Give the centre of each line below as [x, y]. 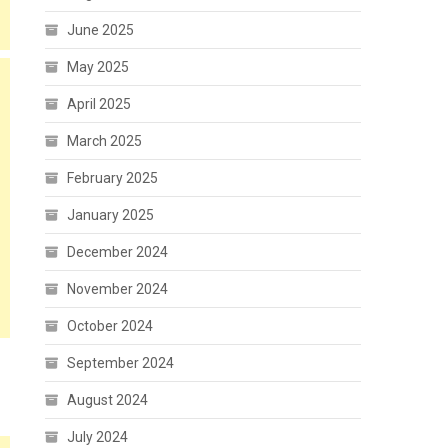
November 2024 [118, 289]
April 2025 [99, 104]
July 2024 [98, 437]
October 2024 [110, 326]
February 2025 [113, 178]
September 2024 [121, 363]
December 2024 [118, 252]
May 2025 [98, 67]
